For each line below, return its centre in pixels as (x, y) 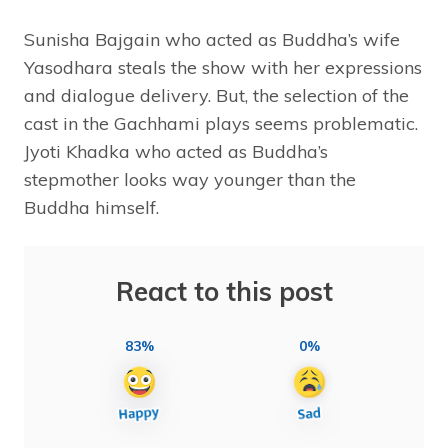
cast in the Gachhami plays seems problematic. (221, 124)
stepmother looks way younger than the (190, 180)
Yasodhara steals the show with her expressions (223, 68)
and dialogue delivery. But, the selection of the (216, 96)
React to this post (224, 292)
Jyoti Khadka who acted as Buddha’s (176, 152)
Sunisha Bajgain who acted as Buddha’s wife (212, 40)
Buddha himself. (91, 208)
